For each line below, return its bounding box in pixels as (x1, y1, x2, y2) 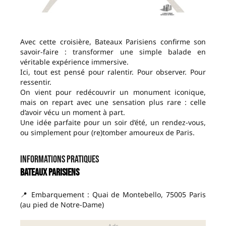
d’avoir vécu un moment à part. (20, 107, 125, 118)
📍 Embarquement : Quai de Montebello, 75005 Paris (20, 190, 206, 200)
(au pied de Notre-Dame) (20, 200, 104, 210)
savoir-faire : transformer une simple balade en (20, 47, 206, 57)
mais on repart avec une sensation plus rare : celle (20, 97, 206, 107)
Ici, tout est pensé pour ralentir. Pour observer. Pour (20, 67, 206, 77)
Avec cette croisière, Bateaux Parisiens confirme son (20, 37, 206, 47)
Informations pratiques (20, 153, 99, 166)
